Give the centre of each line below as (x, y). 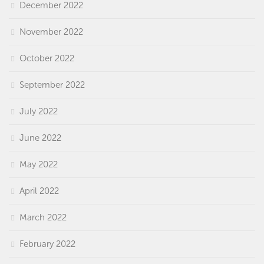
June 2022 (40, 138)
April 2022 (39, 191)
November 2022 (51, 32)
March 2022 (43, 217)
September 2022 (52, 85)
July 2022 (39, 111)
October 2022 (47, 58)
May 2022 (39, 164)
